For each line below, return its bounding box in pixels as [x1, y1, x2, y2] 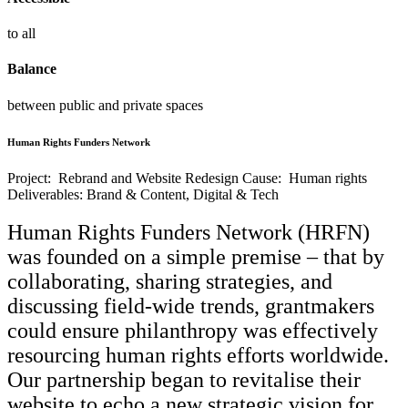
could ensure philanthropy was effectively [7, 319, 378, 343]
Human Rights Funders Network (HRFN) [7, 220, 370, 245]
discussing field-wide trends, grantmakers [7, 294, 374, 319]
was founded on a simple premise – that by [7, 245, 384, 270]
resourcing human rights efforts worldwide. [7, 343, 389, 368]
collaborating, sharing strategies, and [7, 270, 332, 294]
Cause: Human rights [242, 169, 367, 186]
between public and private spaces [7, 97, 203, 113]
